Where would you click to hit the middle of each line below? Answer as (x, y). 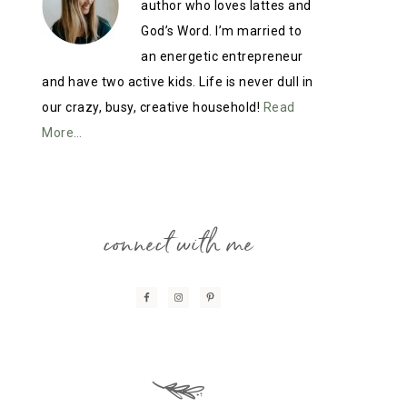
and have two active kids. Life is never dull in (178, 82)
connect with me (178, 243)
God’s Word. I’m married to (221, 31)
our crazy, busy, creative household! (153, 107)
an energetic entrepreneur (222, 56)
